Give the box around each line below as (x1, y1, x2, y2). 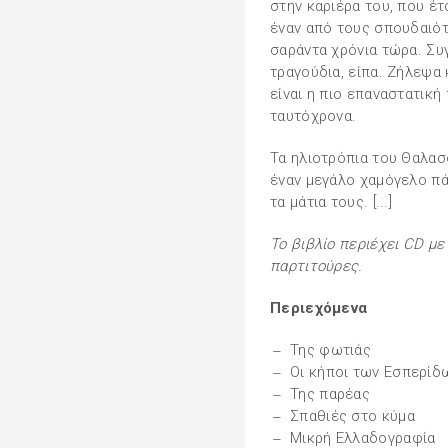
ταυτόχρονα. (270, 107, 357, 125)
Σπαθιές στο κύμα (290, 407, 415, 425)
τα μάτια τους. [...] (270, 193, 392, 211)
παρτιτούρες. (270, 257, 363, 275)
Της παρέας (290, 385, 370, 403)
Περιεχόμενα (270, 299, 368, 317)
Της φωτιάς (290, 341, 372, 359)
